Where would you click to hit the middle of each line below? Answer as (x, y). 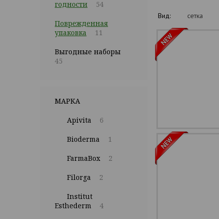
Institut (80, 196)
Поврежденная (81, 23)
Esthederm (73, 206)
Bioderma (83, 139)
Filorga (79, 177)
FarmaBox (84, 158)
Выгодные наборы (88, 52)
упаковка (71, 33)
